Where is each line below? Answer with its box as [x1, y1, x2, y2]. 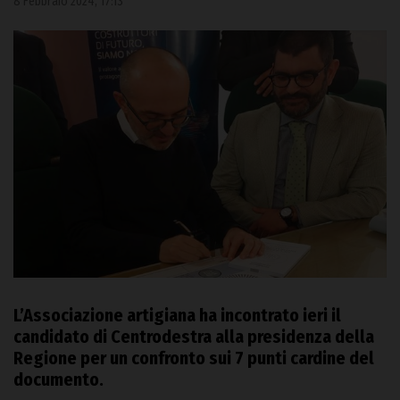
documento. [13, 368, 104, 390]
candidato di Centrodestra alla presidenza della [13, 325, 374, 347]
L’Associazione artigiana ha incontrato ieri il [13, 304, 341, 326]
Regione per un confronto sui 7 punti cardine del [13, 346, 374, 369]
